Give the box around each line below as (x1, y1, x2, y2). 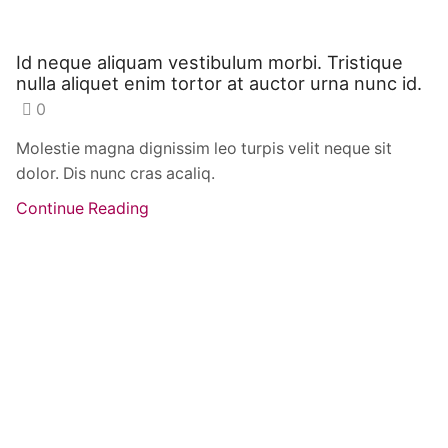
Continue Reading (16, 199, 149, 219)
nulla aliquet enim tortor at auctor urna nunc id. (16, 71, 422, 94)
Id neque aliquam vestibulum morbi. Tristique (16, 50, 403, 73)
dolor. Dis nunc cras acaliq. (16, 164, 215, 184)
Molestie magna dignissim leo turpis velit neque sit (16, 139, 392, 159)
